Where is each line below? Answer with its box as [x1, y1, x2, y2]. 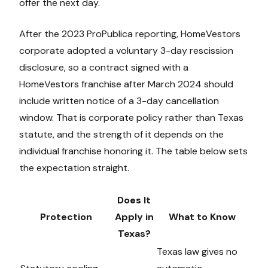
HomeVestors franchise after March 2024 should [19, 78, 233, 91]
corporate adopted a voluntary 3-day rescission [19, 44, 233, 57]
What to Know [169, 211, 236, 224]
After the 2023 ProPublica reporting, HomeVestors [19, 28, 240, 41]
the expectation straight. [19, 162, 129, 175]
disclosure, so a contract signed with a [19, 61, 188, 74]
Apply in [114, 211, 154, 224]
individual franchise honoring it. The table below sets [19, 145, 248, 158]
